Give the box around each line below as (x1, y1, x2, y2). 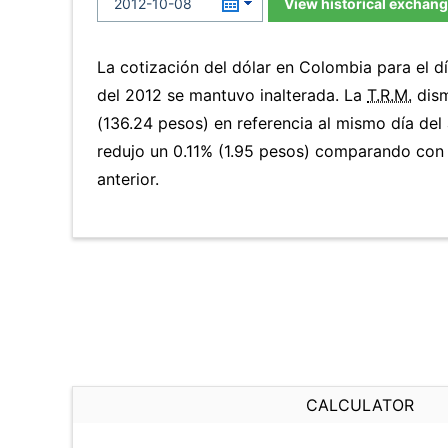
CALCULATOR (306, 395, 414, 415)
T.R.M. (367, 85, 412, 105)
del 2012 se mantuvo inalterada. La (97, 85, 367, 105)
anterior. (97, 169, 159, 189)
